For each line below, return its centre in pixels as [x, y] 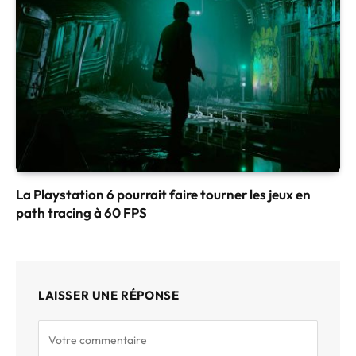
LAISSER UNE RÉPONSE [109, 296]
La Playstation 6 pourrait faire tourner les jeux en [163, 195]
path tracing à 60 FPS [81, 213]
